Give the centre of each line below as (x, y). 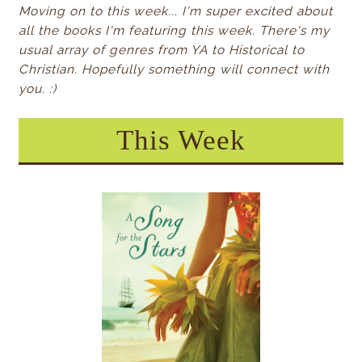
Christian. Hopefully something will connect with (175, 69)
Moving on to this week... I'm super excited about (176, 11)
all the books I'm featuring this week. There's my (175, 30)
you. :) (38, 88)
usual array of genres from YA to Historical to (162, 50)
